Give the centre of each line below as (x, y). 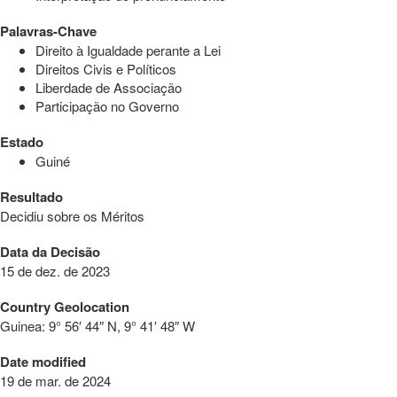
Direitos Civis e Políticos (106, 69)
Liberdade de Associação (109, 88)
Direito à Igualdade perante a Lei (128, 51)
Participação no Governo (107, 106)
